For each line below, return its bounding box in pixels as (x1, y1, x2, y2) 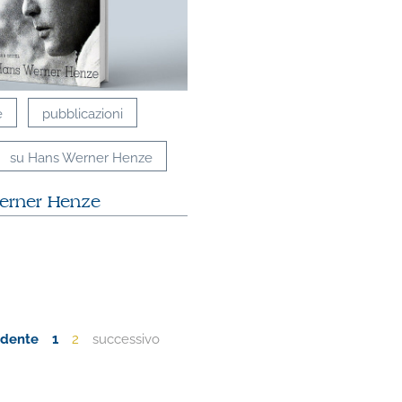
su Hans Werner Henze (9, 146, 153, 165)
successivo (92, 328, 161, 346)
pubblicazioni (41, 103, 123, 122)
